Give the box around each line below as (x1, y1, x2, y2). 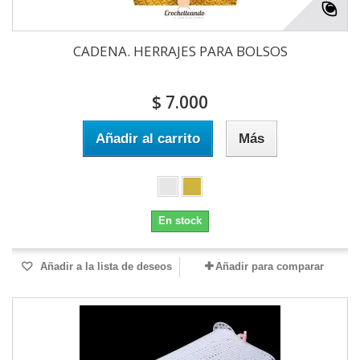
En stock (158, 215, 202, 227)
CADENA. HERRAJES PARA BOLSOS (72, 42, 288, 61)
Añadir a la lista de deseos (37, 260, 172, 273)
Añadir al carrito (96, 131, 200, 147)
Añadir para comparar (215, 260, 324, 273)
